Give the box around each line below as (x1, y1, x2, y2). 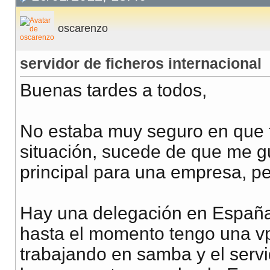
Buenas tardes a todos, (20, 80, 207, 101)
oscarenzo (58, 22, 108, 35)
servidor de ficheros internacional (20, 55, 262, 72)
